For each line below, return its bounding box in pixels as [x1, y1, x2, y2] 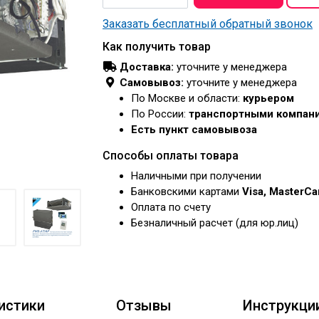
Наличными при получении [131, 169, 261, 182]
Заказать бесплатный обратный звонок [103, 17, 313, 31]
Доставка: [120, 61, 174, 73]
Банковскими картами [131, 185, 242, 198]
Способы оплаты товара [103, 149, 239, 162]
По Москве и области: [131, 92, 243, 105]
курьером [243, 92, 294, 105]
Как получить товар [103, 40, 211, 53]
